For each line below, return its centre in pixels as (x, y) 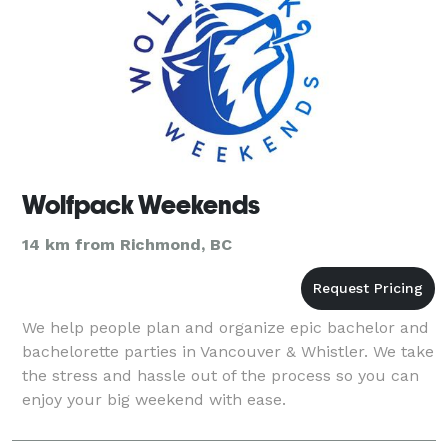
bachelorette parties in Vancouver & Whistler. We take (228, 351)
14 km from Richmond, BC (127, 244)
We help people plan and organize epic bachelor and (225, 327)
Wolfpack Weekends (141, 204)
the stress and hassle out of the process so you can (220, 375)
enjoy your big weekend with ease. (154, 399)
